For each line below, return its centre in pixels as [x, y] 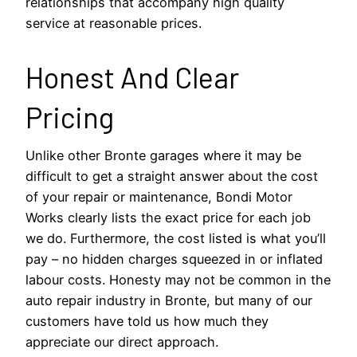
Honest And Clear [132, 76]
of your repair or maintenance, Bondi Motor [159, 196]
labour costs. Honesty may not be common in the [178, 279]
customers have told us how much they [147, 321]
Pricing [70, 116]
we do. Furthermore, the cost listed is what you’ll [176, 238]
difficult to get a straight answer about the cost [172, 176]
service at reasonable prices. [114, 23]
